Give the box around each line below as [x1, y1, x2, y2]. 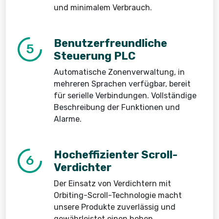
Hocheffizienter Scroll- [54, 148, 177, 161]
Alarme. [54, 114, 82, 124]
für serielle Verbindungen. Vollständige [54, 91, 197, 100]
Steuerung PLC [54, 49, 135, 63]
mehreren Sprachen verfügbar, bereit [54, 79, 191, 88]
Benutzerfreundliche [54, 37, 167, 50]
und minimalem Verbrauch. [54, 3, 152, 12]
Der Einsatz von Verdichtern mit [54, 179, 171, 188]
